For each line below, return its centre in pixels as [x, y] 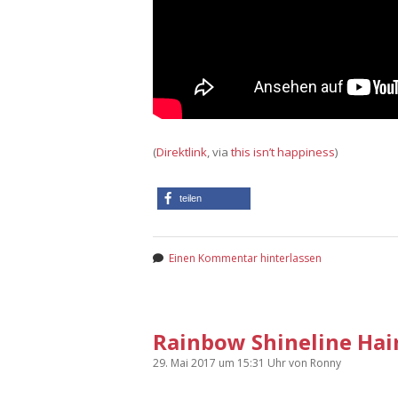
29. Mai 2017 [186, 362]
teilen [191, 198]
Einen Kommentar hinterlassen [245, 258]
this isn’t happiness [283, 151]
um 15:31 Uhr [254, 362]
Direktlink [182, 151]
